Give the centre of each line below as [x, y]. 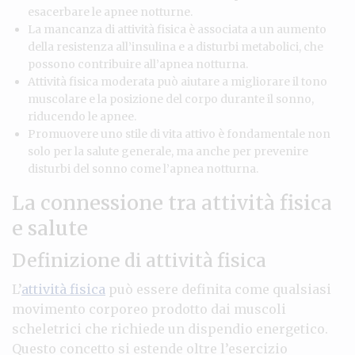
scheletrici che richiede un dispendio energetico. [170, 328]
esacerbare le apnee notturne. [110, 11]
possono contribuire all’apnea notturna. [138, 64]
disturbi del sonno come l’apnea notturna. [143, 168]
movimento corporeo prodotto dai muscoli [149, 309]
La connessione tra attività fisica [172, 202]
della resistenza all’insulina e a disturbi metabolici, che [176, 46]
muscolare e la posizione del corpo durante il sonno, [171, 99]
